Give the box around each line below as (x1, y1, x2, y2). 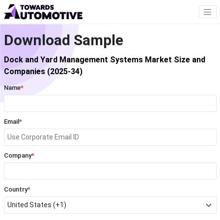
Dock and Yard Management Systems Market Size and (3, 55, 205, 65)
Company (3, 152, 31, 160)
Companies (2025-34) (3, 67, 82, 77)
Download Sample (3, 31, 123, 49)
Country (3, 186, 27, 193)
